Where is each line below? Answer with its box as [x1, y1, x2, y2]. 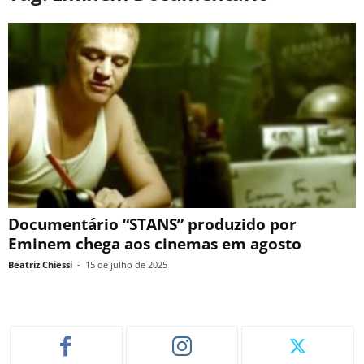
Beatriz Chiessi [8, 258, 72, 271]
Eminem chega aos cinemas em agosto [8, 233, 301, 255]
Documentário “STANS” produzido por [8, 214, 297, 236]
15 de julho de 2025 [85, 258, 167, 271]
